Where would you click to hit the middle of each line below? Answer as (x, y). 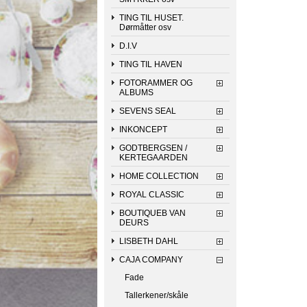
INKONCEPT (143, 130)
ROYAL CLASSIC (152, 195)
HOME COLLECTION (159, 176)
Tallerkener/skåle (157, 295)
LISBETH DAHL (149, 241)
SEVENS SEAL (148, 111)
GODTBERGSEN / (153, 148)
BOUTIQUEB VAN (152, 213)
